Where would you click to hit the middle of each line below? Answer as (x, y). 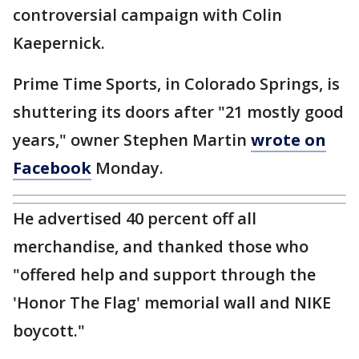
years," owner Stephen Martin (132, 140)
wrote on (288, 140)
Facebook (52, 168)
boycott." (49, 331)
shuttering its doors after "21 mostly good (178, 112)
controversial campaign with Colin (147, 15)
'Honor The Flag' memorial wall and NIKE (172, 303)
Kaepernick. (59, 43)
